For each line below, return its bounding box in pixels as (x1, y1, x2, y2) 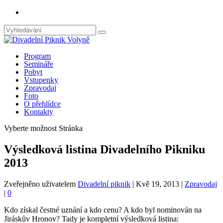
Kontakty (24, 108, 53, 116)
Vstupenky (24, 76, 58, 84)
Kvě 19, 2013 (136, 179, 179, 188)
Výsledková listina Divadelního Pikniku (4, 142, 205, 156)
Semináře (24, 60, 53, 68)
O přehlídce (24, 100, 61, 108)
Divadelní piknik (78, 179, 130, 188)
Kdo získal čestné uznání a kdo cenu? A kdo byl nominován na (4, 205, 202, 214)
